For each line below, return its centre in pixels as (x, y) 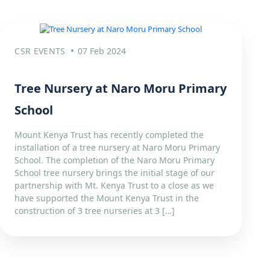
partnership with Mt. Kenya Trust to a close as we (115, 186)
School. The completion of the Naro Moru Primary (115, 160)
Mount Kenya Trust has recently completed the (109, 135)
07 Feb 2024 (102, 51)
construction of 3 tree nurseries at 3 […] (95, 211)
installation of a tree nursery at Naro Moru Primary (118, 148)
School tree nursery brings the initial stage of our (115, 173)
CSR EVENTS (40, 51)
